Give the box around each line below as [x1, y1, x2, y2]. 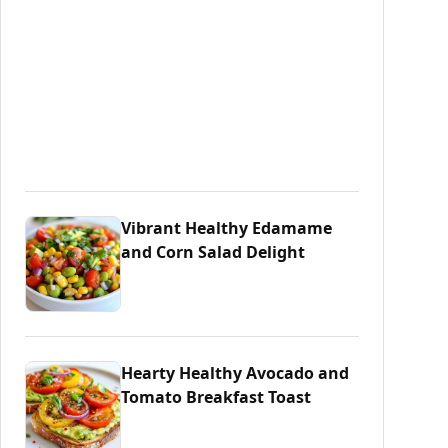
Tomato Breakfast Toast [121, 386, 311, 408]
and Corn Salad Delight [121, 241, 305, 263]
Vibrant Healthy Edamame [121, 217, 332, 239]
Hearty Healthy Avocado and [121, 362, 349, 384]
